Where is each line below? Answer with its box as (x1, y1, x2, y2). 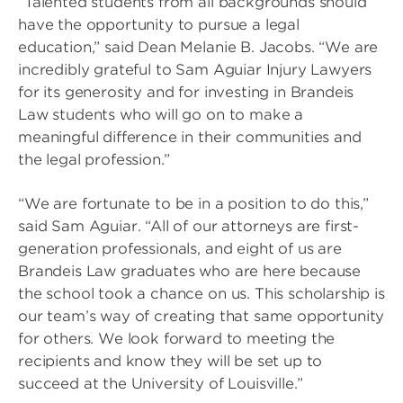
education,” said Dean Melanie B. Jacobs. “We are (18, 39, 379, 56)
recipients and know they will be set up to (18, 353, 323, 370)
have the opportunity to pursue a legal (18, 16, 300, 33)
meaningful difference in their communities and (18, 129, 362, 146)
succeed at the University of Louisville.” (18, 375, 303, 392)
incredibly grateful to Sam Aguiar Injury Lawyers (18, 61, 372, 78)
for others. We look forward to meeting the (18, 330, 336, 347)
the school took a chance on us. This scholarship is (18, 285, 385, 302)
